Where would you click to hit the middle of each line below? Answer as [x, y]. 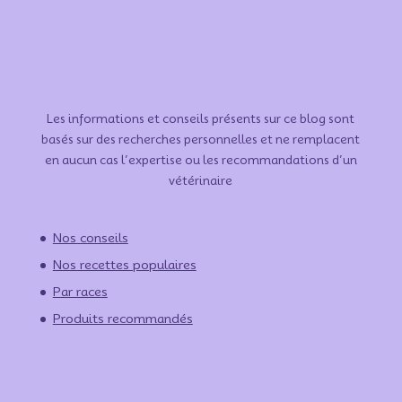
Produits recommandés [122, 319]
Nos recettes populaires [124, 265]
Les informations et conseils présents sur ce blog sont [201, 119]
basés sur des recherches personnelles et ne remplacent [201, 140]
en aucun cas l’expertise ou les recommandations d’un [201, 160]
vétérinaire [201, 181]
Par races [80, 292]
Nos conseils [90, 238]
